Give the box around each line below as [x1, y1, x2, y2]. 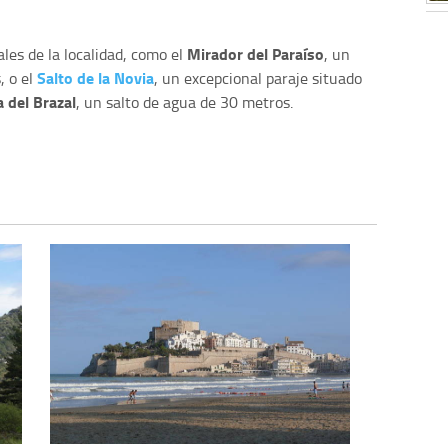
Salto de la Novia [37, 65, 154, 89]
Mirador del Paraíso [187, 41, 324, 65]
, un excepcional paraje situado [154, 66, 362, 89]
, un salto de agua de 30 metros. [76, 90, 293, 113]
